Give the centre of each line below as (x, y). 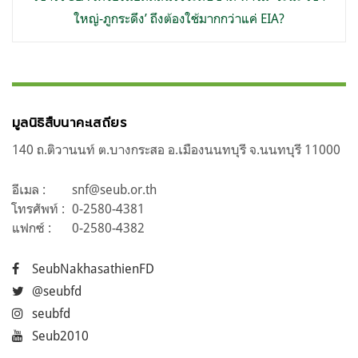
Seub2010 (60, 336)
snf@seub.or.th (114, 190)
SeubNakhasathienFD (93, 269)
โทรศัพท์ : (38, 209)
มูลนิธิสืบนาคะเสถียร (69, 123)
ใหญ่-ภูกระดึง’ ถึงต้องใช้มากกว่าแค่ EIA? (179, 19)
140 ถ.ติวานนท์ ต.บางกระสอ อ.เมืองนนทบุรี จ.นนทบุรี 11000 (176, 150)
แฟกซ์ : (32, 228)
